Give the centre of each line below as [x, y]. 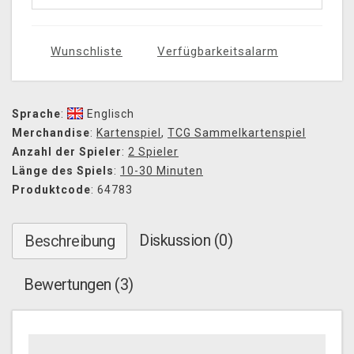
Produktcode [51, 190]
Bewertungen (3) [79, 285]
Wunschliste [87, 52]
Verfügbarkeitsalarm [218, 52]
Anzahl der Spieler [67, 152]
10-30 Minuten [162, 171]
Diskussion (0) [186, 241]
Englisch [111, 114]
